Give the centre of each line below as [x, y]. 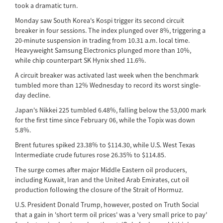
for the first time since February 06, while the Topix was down [105, 120]
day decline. [33, 95]
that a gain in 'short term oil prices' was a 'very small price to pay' [111, 214]
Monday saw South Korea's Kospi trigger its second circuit [100, 20]
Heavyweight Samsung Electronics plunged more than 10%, [103, 50]
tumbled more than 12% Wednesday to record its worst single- [108, 85]
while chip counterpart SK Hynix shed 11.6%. [80, 60]
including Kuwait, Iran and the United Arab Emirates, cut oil [102, 179]
